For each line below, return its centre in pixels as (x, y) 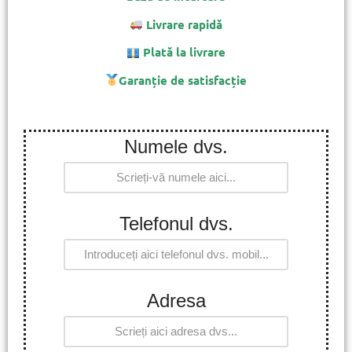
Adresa (176, 300)
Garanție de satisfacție (183, 80)
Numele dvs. (176, 146)
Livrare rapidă (183, 24)
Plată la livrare (183, 52)
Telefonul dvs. (176, 223)
